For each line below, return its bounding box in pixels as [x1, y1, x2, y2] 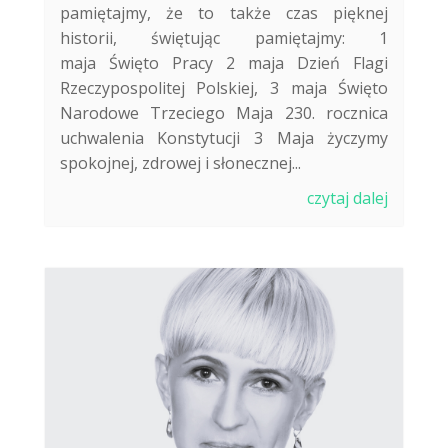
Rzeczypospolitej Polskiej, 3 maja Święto [59, 76, 389, 99]
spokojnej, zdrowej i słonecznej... [59, 151, 301, 174]
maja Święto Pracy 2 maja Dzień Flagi [59, 51, 389, 74]
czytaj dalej [307, 186, 389, 209]
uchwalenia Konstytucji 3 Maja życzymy [59, 126, 389, 149]
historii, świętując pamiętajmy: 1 [59, 26, 389, 49]
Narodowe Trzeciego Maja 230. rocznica [59, 101, 389, 124]
